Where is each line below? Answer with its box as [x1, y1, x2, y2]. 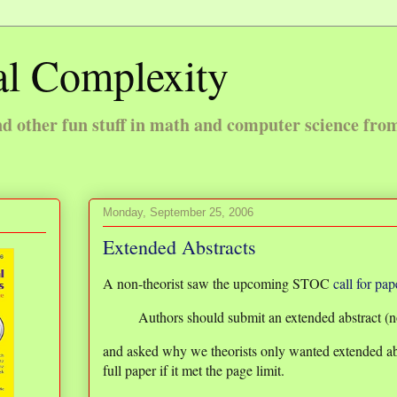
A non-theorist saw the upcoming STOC [103, 274, 333, 292]
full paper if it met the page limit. [103, 361, 284, 379]
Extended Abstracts [103, 234, 256, 260]
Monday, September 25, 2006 [103, 205, 253, 219]
